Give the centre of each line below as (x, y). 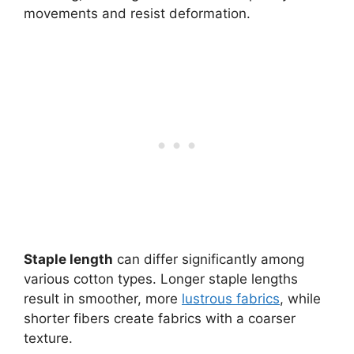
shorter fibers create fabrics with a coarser (160, 318)
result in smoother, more (103, 298)
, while (300, 298)
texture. (48, 338)
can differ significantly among (209, 259)
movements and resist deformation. (137, 14)
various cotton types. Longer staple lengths (161, 279)
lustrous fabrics (231, 298)
